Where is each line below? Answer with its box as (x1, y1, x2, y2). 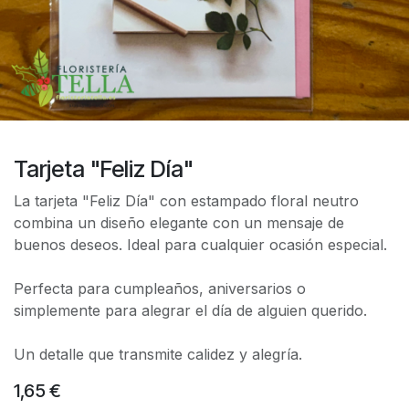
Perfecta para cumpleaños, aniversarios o (14, 278, 306, 298)
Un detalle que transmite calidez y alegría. (14, 344, 302, 363)
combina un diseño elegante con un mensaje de (14, 213, 344, 232)
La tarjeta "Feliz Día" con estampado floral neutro (14, 191, 359, 210)
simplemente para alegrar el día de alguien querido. (14, 300, 367, 320)
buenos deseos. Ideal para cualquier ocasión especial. (14, 235, 387, 254)
